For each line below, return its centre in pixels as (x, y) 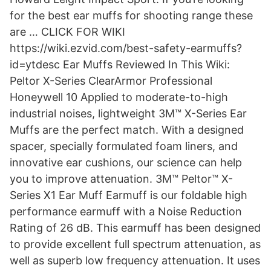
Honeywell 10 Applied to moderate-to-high (119, 97)
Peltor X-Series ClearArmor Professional (111, 81)
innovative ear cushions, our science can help (126, 162)
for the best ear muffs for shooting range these (131, 15)
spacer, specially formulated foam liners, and (124, 146)
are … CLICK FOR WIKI (67, 32)
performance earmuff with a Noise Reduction (126, 211)
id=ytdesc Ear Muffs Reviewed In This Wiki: (120, 64)
